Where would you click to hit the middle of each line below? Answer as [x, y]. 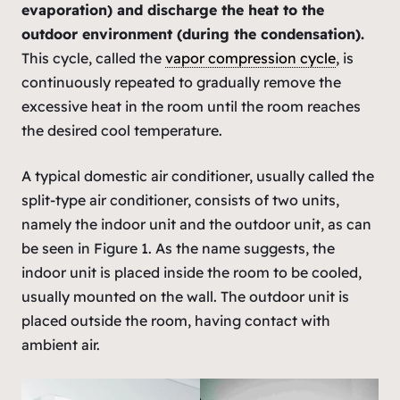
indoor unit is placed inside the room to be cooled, [192, 272]
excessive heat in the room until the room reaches [191, 106]
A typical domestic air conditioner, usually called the [198, 175]
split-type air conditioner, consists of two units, [180, 200]
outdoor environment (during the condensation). [193, 33]
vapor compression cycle [250, 58]
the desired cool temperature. [122, 130]
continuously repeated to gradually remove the [181, 82]
